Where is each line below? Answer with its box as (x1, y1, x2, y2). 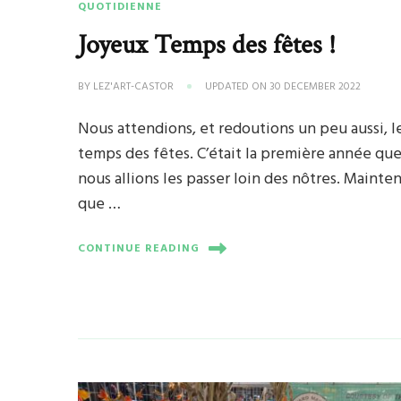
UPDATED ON (205, 78, 270, 97)
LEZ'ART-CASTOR (93, 78, 175, 97)
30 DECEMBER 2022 (269, 78, 362, 97)
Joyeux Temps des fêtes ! (78, 27, 337, 64)
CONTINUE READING (78, 239, 200, 258)
